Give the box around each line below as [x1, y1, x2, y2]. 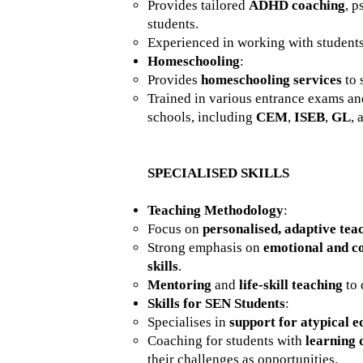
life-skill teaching [239, 277, 343, 293]
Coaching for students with [147, 333, 305, 348]
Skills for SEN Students [147, 296, 285, 311]
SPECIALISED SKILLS [147, 165, 289, 181]
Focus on [147, 221, 203, 237]
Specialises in [147, 314, 229, 330]
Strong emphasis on [147, 240, 263, 255]
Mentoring [147, 277, 211, 293]
